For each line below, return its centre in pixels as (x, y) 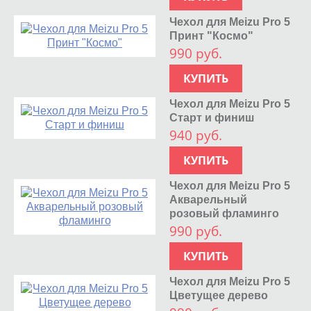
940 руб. (196, 135)
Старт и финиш (212, 117)
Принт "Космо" (212, 35)
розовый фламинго (225, 213)
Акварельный (209, 199)
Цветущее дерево (219, 295)
